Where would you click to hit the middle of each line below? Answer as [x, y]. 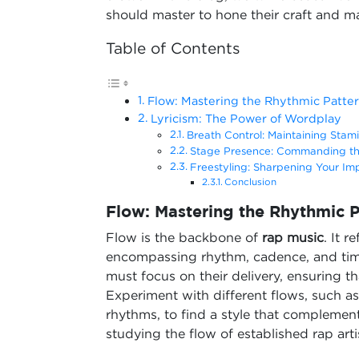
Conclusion [251, 182]
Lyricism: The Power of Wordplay [246, 118]
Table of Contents [173, 48]
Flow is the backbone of [184, 237]
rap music [293, 237]
